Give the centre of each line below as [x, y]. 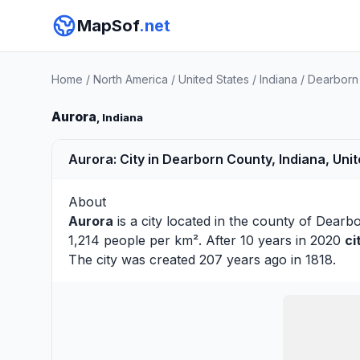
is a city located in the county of [215, 221]
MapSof [108, 26]
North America [131, 79]
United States [214, 79]
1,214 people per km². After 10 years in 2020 [207, 240]
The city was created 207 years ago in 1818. [202, 260]
